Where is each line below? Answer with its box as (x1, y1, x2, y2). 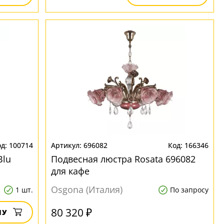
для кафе (51, 165, 90, 177)
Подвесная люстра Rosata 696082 (51, 153, 196, 165)
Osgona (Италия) (51, 183, 123, 195)
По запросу (169, 185, 208, 194)
